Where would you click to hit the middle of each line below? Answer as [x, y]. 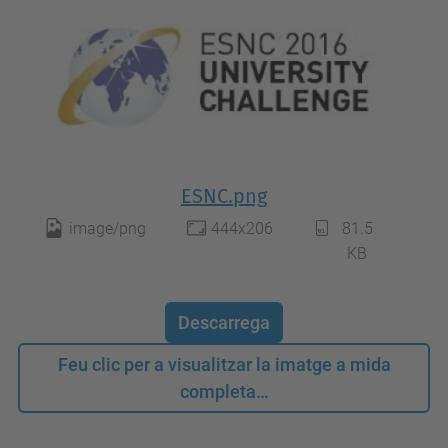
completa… [224, 392]
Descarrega [224, 323]
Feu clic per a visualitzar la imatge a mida [224, 365]
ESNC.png [224, 196]
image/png [107, 229]
